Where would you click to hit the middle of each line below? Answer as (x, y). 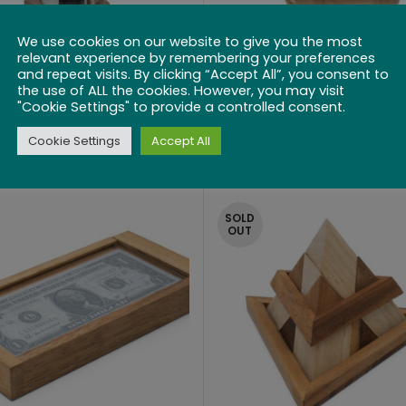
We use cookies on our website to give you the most (190, 42)
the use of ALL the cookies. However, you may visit (181, 91)
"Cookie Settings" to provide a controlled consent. (181, 107)
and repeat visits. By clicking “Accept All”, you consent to (203, 74)
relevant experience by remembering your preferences (196, 58)
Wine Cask (338, 118)
